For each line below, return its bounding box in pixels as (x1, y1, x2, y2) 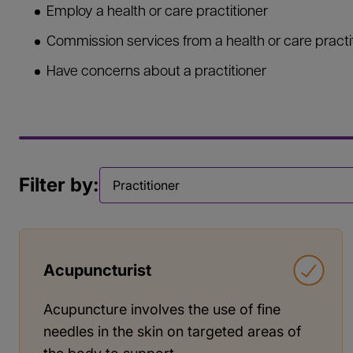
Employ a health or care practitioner (46, 5, 268, 20)
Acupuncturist (43, 260, 151, 280)
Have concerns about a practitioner (46, 65, 266, 80)
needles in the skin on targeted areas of (43, 322, 301, 340)
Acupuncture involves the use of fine (43, 300, 281, 318)
